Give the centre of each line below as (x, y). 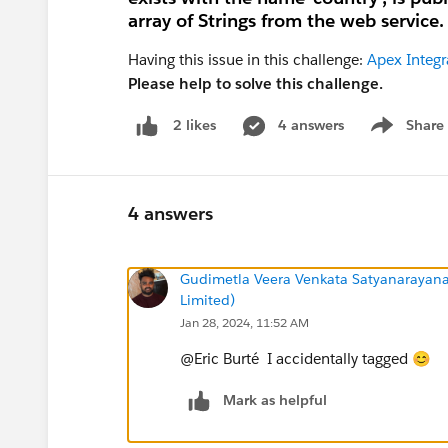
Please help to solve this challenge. (255, 83)
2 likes (194, 125)
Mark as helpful (275, 399)
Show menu (404, 135)
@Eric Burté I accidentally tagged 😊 (307, 358)
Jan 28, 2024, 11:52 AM (244, 322)
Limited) (207, 299)
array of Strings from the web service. (286, 20)
